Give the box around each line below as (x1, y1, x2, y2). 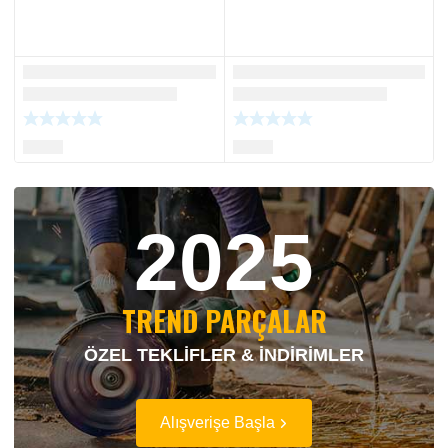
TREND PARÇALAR (121, 299, 327, 341)
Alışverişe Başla (160, 413, 275, 431)
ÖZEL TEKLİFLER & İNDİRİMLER (84, 344, 364, 365)
